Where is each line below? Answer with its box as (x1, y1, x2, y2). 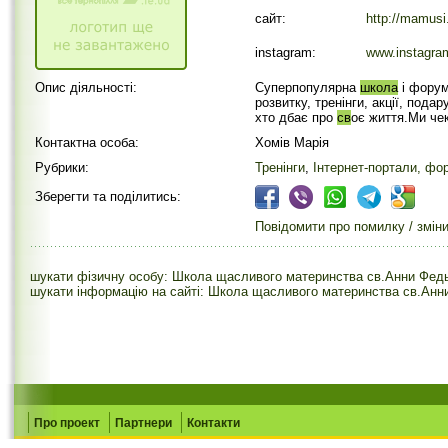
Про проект (34, 416, 100, 430)
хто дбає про (255, 110, 337, 125)
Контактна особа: (35, 135, 139, 150)
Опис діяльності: (35, 80, 137, 95)
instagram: (255, 45, 316, 60)
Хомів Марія (255, 135, 329, 150)
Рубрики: (35, 160, 89, 175)
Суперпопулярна (255, 80, 360, 95)
